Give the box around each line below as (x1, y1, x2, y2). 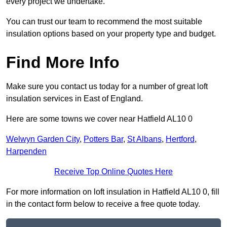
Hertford (166, 135, 195, 144)
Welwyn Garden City (6, 135, 80, 144)
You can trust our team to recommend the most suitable (6, 17, 202, 26)
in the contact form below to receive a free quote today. (6, 200, 200, 209)
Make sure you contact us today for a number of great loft (6, 82, 208, 91)
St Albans (127, 135, 162, 144)
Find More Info (6, 53, 120, 72)
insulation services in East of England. (6, 94, 143, 103)
